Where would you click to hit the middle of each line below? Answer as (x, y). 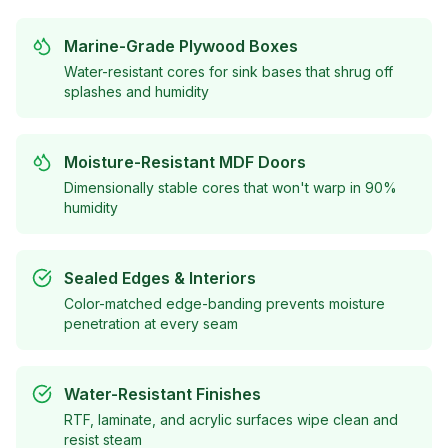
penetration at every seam (151, 323)
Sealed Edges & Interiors (160, 278)
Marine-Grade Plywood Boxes (181, 46)
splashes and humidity (136, 91)
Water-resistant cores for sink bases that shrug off (228, 71)
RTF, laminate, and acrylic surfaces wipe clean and (231, 419)
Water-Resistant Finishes (162, 394)
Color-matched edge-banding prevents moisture (224, 303)
